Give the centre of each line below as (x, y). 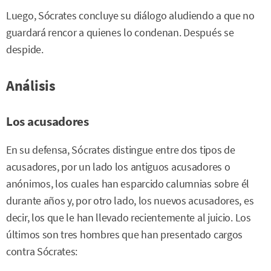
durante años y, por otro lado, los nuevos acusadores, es (130, 201)
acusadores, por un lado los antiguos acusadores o (118, 167)
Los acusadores (47, 121)
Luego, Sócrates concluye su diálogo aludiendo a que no (130, 16)
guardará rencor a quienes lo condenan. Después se (120, 33)
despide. (25, 50)
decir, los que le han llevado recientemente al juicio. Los (129, 218)
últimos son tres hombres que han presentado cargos (125, 235)
